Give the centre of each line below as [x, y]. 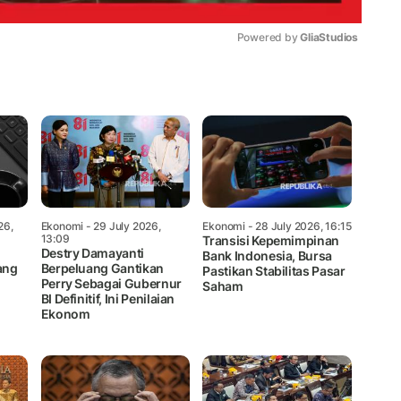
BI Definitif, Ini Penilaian [108, 298]
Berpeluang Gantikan [102, 268]
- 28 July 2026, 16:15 [298, 226]
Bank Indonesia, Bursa [268, 255]
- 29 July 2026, [122, 226]
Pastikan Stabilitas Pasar [274, 270]
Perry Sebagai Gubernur [111, 283]
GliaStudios [329, 37]
